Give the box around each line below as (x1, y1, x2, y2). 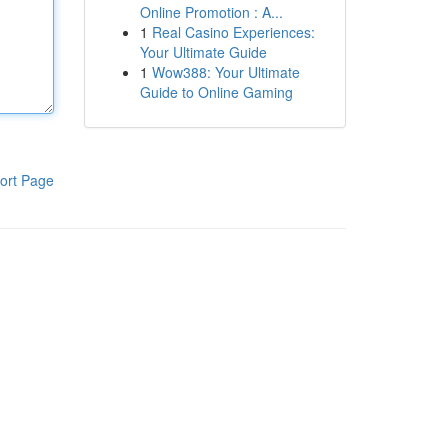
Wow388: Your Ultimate (151, 62, 300, 82)
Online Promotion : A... (139, 2, 283, 22)
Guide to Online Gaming (139, 82, 293, 102)
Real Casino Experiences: (151, 22, 315, 42)
